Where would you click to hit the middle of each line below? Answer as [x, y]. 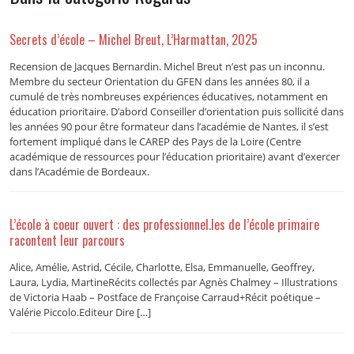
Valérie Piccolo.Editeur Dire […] [80, 313]
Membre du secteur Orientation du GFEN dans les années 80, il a [159, 81]
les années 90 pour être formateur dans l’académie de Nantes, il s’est [169, 126]
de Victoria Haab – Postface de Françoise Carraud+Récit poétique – [165, 298]
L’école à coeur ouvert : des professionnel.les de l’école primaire [164, 225]
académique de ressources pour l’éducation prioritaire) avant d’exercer [174, 156]
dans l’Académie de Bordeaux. [79, 171]
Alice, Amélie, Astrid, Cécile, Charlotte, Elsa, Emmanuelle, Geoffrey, [162, 267]
